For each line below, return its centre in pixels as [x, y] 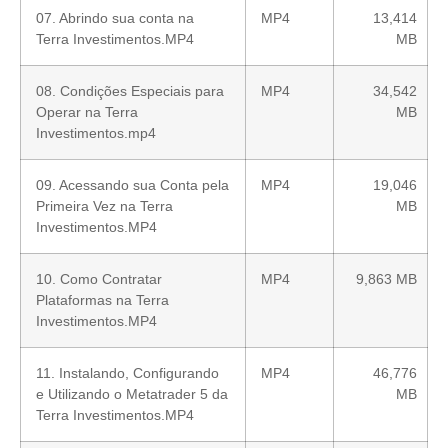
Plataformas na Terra [102, 299]
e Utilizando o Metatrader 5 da [132, 393]
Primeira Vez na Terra [104, 205]
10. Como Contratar [99, 278]
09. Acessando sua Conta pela [132, 184]
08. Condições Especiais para [130, 90]
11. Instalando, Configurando [127, 372]
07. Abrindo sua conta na [115, 17]
